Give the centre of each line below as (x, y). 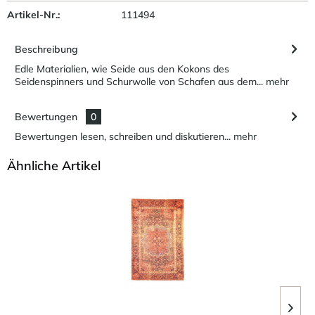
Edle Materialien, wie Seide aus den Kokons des (122, 69)
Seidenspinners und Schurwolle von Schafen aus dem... (139, 81)
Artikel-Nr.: (33, 14)
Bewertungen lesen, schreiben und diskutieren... (123, 136)
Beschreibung (46, 49)
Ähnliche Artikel (54, 165)
